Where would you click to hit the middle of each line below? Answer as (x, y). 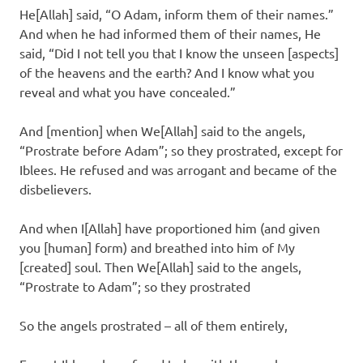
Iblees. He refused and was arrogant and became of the (178, 169)
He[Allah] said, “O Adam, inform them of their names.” (177, 13)
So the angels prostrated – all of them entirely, (154, 325)
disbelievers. (56, 188)
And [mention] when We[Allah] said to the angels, (162, 130)
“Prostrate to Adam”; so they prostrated (135, 286)
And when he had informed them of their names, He (170, 33)
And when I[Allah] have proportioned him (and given (170, 227)
